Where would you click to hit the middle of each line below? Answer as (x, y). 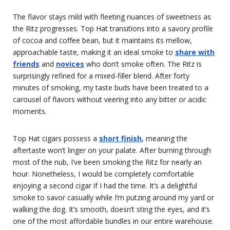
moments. (32, 111)
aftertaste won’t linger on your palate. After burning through (112, 150)
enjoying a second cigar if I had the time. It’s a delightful (105, 185)
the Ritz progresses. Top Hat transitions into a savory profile (113, 28)
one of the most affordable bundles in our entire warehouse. (113, 221)
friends (26, 64)
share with (195, 52)
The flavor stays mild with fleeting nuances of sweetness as (112, 16)
